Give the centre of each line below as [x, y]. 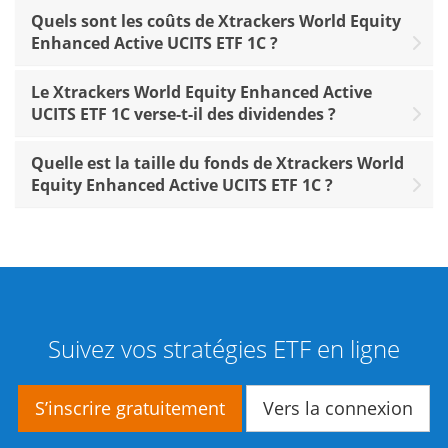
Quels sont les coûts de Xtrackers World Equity [216, 20]
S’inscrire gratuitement [130, 407]
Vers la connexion [338, 407]
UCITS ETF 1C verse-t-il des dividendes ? [183, 113]
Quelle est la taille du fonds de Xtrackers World [217, 162]
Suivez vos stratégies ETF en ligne [224, 348]
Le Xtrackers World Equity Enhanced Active [201, 91]
